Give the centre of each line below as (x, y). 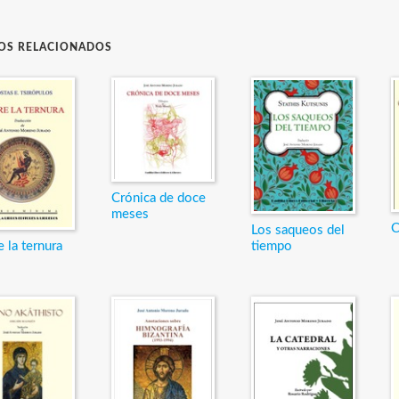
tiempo (271, 247)
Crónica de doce (158, 198)
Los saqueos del (297, 231)
